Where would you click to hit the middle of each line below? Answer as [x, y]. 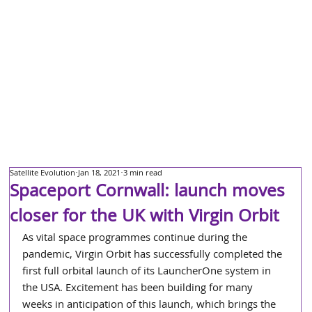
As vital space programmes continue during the [136, 239]
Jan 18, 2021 [100, 174]
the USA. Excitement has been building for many [139, 289]
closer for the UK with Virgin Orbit [145, 218]
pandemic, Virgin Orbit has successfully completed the [154, 256]
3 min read [143, 174]
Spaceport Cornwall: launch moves [148, 193]
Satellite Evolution [43, 174]
